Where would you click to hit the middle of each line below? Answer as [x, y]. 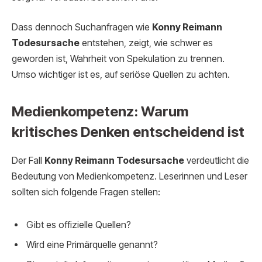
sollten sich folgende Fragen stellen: [86, 192]
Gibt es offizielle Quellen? [79, 225]
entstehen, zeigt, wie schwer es [146, 43]
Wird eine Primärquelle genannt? [92, 245]
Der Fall [28, 161]
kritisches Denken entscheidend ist [128, 132]
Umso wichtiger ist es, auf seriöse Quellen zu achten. [121, 75]
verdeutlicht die [217, 161]
